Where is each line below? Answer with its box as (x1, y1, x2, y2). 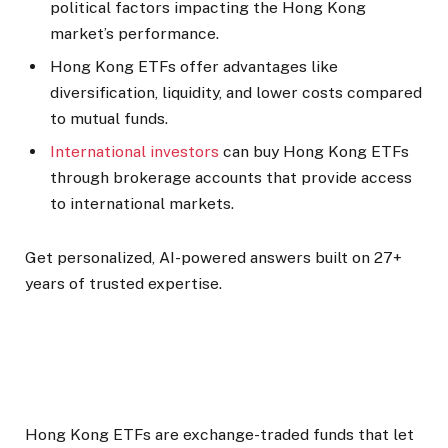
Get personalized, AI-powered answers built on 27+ (25, 248, 402, 268)
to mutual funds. (50, 109, 168, 129)
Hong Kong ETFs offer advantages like (50, 57, 338, 77)
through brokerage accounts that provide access (50, 168, 412, 188)
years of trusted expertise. (25, 274, 222, 294)
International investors (50, 142, 219, 162)
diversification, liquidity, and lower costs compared (50, 83, 422, 103)
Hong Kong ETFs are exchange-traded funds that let (25, 424, 414, 444)
